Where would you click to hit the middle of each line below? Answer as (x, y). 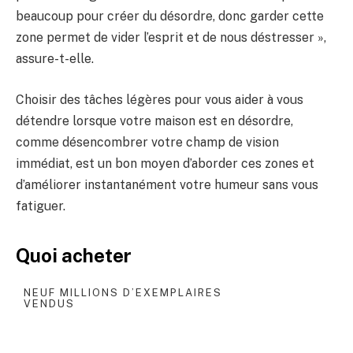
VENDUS (49, 304)
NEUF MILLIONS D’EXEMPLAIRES (123, 293)
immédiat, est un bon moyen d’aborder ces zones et (165, 163)
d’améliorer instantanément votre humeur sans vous (167, 184)
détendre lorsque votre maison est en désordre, (154, 121)
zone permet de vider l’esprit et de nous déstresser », (171, 38)
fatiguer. (41, 206)
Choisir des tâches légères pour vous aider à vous (160, 99)
